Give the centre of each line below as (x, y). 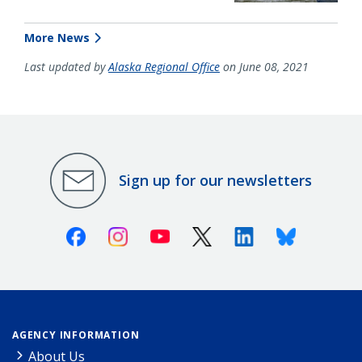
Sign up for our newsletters (215, 181)
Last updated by (66, 66)
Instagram (158, 233)
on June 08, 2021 (264, 66)
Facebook (114, 233)
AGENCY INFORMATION (76, 335)
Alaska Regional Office (164, 66)
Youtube (195, 233)
